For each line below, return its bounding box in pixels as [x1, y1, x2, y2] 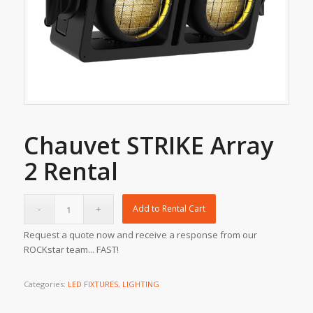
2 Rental [23, 155, 118, 188]
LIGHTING [122, 279, 159, 290]
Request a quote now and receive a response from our [23, 228, 257, 242]
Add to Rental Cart [133, 203, 206, 215]
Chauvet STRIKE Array [23, 129, 273, 162]
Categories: [23, 279, 68, 290]
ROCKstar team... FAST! [23, 243, 119, 256]
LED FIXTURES [67, 279, 118, 290]
